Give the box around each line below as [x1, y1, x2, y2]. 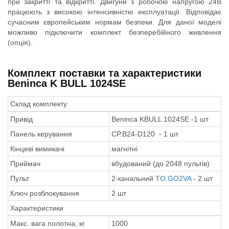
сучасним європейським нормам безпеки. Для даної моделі [8, 17, 221, 26]
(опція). [8, 38, 33, 47]
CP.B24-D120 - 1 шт [111, 129, 178, 138]
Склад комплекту [10, 99, 67, 108]
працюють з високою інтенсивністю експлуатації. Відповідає [8, 7, 221, 16]
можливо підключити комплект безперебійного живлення [8, 28, 221, 36]
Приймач [10, 159, 40, 168]
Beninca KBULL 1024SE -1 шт [111, 114, 209, 123]
